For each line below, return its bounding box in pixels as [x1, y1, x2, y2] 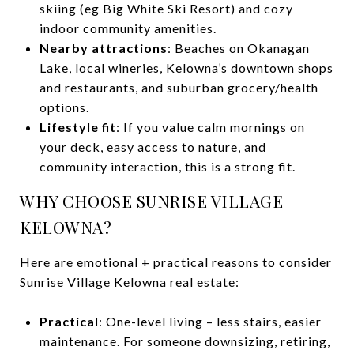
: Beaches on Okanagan [167, 40, 310, 55]
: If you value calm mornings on [115, 119, 305, 134]
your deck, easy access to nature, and [39, 138, 266, 154]
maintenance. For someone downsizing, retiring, [39, 333, 330, 348]
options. [39, 99, 89, 115]
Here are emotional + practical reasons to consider [20, 254, 332, 269]
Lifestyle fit [39, 119, 116, 134]
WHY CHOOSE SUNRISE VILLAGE [20, 189, 283, 212]
